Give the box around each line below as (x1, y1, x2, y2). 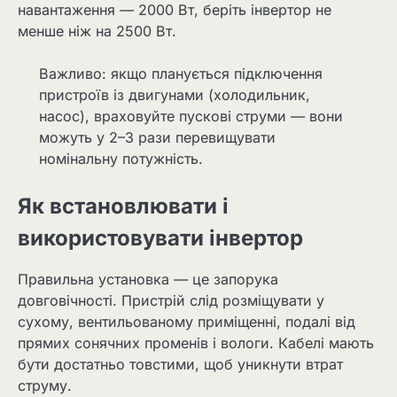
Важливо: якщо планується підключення (39, 64, 323, 82)
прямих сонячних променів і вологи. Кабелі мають (18, 334, 374, 353)
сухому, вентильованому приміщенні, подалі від (18, 313, 355, 331)
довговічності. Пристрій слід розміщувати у (18, 292, 324, 310)
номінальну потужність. (39, 149, 203, 167)
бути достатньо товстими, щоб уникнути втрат (18, 355, 343, 374)
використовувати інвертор (18, 224, 303, 251)
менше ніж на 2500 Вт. (18, 21, 176, 40)
